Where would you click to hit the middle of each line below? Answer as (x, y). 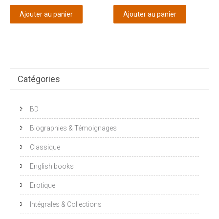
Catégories (39, 79)
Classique (45, 147)
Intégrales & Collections (66, 205)
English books (52, 166)
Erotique (43, 186)
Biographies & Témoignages (73, 128)
